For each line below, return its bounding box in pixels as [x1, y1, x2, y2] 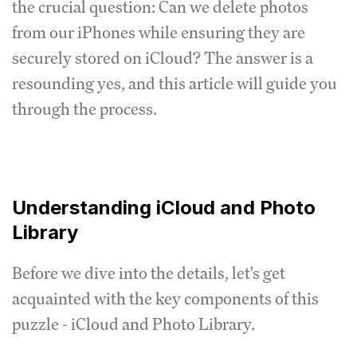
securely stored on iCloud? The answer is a [12, 46, 313, 69]
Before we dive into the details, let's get [12, 261, 285, 284]
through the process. [12, 97, 157, 120]
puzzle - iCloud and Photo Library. [12, 312, 255, 335]
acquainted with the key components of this [12, 287, 319, 309]
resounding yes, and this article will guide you [12, 72, 337, 94]
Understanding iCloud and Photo [12, 195, 316, 219]
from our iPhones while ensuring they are [12, 21, 305, 43]
